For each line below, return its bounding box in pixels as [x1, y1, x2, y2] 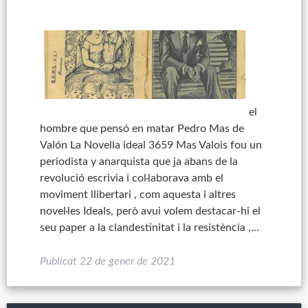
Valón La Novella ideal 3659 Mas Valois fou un [39, 140, 262, 151]
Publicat [39, 256, 80, 267]
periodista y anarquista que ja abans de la [39, 156, 238, 167]
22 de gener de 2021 [79, 256, 175, 267]
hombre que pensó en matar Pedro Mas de [39, 123, 244, 134]
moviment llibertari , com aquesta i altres [39, 189, 236, 200]
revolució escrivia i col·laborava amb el [39, 173, 223, 184]
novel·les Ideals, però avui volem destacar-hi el [39, 206, 261, 217]
